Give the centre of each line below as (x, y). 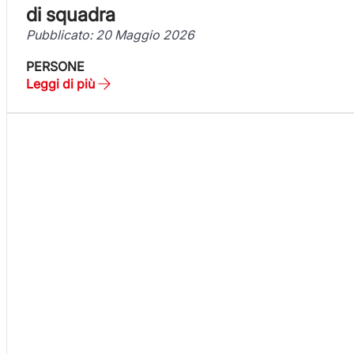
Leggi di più (60, 83)
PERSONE (55, 66)
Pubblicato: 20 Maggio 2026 (110, 34)
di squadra (71, 14)
